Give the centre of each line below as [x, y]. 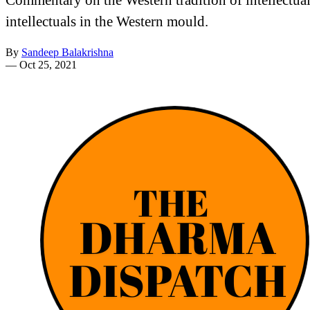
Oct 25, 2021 [48, 64]
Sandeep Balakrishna [67, 52]
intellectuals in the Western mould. [107, 21]
